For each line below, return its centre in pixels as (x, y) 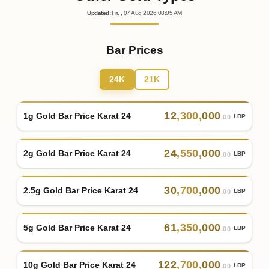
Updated (98, 13)
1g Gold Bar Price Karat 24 (77, 116)
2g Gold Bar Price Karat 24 (77, 153)
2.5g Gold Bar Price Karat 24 (81, 190)
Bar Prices (134, 50)
